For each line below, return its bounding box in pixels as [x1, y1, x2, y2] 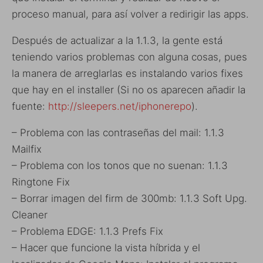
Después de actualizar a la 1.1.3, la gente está [12, 34, 222, 46]
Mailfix [12, 143, 42, 155]
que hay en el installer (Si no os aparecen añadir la [12, 83, 245, 96]
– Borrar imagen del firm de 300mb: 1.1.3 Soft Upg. [12, 192, 247, 204]
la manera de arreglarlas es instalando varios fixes [12, 67, 243, 79]
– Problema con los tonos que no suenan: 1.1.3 [12, 159, 228, 171]
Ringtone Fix [12, 176, 70, 188]
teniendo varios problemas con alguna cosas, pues [12, 50, 247, 63]
